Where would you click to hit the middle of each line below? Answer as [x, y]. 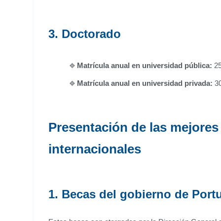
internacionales [95, 149]
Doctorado [90, 34]
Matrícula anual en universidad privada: [145, 83]
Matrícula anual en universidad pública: [145, 65]
